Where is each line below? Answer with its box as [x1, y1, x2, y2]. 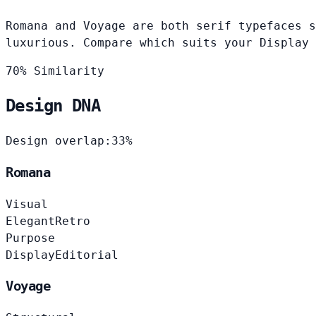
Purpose [6, 231, 55, 245]
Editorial [55, 248, 119, 262]
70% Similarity [6, 63, 104, 78]
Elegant [6, 214, 55, 228]
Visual [6, 197, 48, 211]
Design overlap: [6, 134, 111, 148]
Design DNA [6, 96, 100, 116]
